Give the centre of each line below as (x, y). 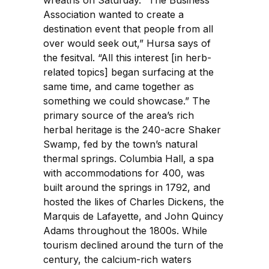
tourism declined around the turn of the (133, 245)
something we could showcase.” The (127, 101)
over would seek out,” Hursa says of (127, 43)
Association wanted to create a (113, 14)
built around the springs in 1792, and (127, 187)
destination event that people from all (128, 29)
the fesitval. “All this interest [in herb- (127, 57)
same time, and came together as (119, 86)
